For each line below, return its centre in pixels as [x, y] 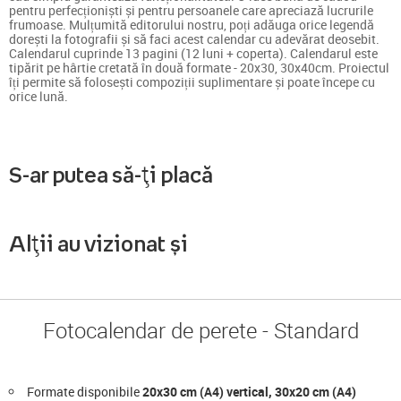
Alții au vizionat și [98, 243]
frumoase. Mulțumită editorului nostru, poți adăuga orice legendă [192, 24]
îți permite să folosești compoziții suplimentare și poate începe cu [192, 81]
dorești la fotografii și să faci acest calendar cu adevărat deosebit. [194, 38]
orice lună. [38, 96]
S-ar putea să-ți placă [111, 174]
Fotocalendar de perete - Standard [200, 330]
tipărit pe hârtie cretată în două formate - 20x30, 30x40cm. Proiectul [199, 67]
